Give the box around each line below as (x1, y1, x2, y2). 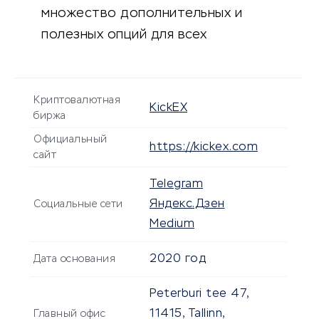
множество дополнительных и (41, 7, 242, 21)
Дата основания (33, 254, 115, 265)
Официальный (33, 135, 108, 145)
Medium (150, 219, 194, 231)
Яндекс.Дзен (150, 199, 225, 211)
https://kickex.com (150, 142, 258, 154)
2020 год (150, 253, 206, 266)
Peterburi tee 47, (150, 288, 249, 300)
